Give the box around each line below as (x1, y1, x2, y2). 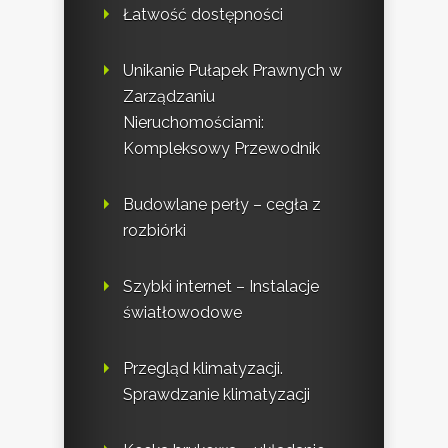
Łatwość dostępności (123, 5, 283, 25)
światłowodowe (123, 303, 242, 323)
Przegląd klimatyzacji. (123, 359, 283, 379)
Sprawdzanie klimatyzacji (123, 385, 310, 405)
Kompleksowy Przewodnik (123, 139, 320, 159)
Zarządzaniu (123, 87, 215, 107)
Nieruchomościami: (123, 113, 264, 133)
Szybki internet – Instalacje (123, 277, 319, 297)
